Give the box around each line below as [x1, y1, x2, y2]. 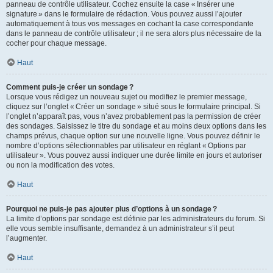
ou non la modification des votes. [6, 161, 115, 169]
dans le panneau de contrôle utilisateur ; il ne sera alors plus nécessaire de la [6, 29, 261, 38]
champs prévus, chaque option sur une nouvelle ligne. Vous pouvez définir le [6, 132, 260, 140]
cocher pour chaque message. [6, 39, 107, 48]
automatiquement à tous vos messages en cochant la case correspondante [6, 19, 253, 28]
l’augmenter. [6, 234, 47, 243]
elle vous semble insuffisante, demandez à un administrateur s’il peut [6, 224, 234, 233]
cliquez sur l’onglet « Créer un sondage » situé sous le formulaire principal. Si [6, 102, 261, 111]
